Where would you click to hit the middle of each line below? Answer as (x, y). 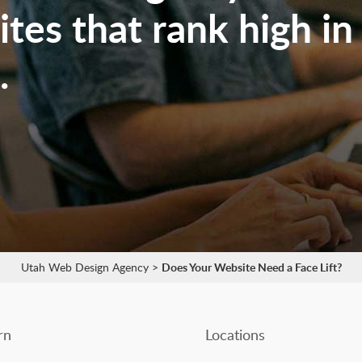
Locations (235, 334)
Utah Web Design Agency (84, 267)
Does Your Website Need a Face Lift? (251, 267)
